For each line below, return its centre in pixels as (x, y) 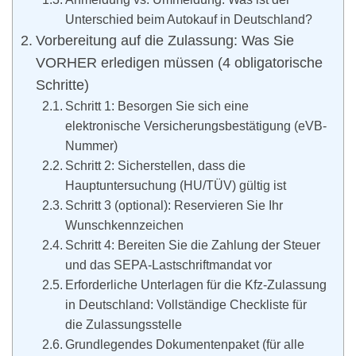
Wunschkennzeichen (125, 225)
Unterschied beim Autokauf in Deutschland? (189, 19)
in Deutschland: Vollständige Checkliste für (186, 305)
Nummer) (92, 146)
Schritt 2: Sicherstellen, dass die (156, 166)
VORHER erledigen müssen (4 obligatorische (179, 63)
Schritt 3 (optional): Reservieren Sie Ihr (174, 205)
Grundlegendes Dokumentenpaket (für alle (185, 344)
